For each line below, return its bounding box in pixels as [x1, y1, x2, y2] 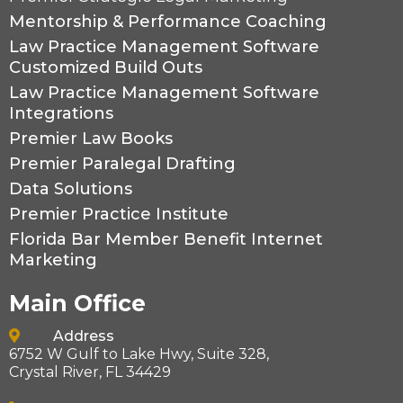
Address [49, 327, 114, 345]
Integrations [9, 103, 113, 124]
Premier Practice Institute [9, 204, 228, 225]
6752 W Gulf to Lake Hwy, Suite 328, [9, 345, 269, 363]
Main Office [9, 290, 146, 318]
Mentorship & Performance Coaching [9, 12, 327, 32]
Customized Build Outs [9, 58, 202, 78]
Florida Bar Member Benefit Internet [9, 229, 323, 250]
